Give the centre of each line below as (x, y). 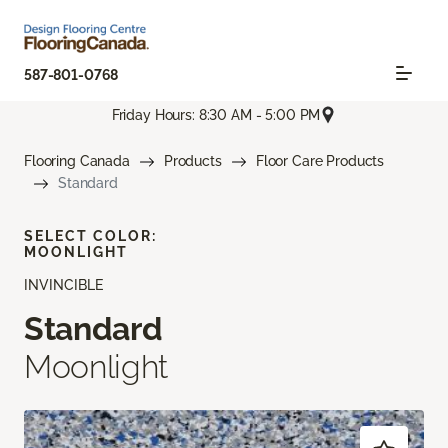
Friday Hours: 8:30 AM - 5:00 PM (216, 114)
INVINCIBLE (63, 285)
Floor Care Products (320, 161)
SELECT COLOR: (90, 236)
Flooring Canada (77, 161)
